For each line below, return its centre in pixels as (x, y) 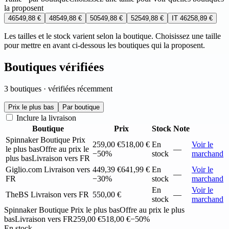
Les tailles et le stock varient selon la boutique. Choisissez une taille (112, 36)
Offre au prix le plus (152, 210)
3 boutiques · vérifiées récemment (58, 88)
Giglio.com (25, 169)
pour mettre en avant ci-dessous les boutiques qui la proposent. (105, 45)
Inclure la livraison (45, 118)
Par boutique (81, 107)
